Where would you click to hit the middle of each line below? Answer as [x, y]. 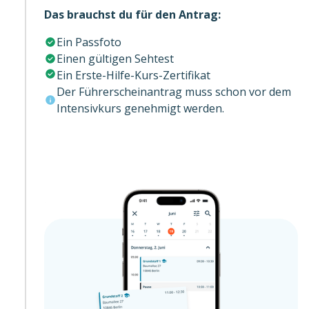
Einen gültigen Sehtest [115, 58]
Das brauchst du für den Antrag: [132, 14]
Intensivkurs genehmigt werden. [140, 108]
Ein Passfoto [89, 42]
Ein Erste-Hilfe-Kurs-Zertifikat [133, 75]
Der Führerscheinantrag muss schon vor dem [174, 91]
